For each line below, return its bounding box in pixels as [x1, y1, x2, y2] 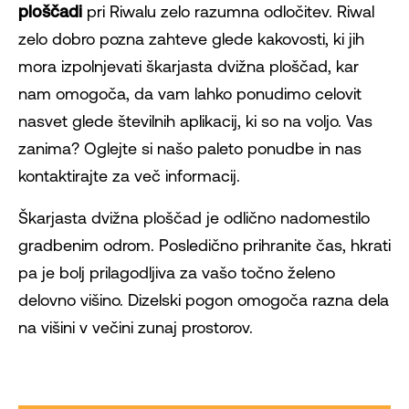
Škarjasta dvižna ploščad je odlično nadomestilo [18, 208, 370, 227]
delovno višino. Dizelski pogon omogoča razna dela [18, 290, 389, 309]
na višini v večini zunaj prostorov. [18, 318, 253, 337]
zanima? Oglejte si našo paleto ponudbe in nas [18, 139, 362, 158]
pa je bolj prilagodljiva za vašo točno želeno [18, 263, 335, 282]
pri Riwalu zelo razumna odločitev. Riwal [82, 2, 374, 21]
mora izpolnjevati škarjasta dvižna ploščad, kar [18, 57, 359, 76]
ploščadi [18, 2, 82, 21]
